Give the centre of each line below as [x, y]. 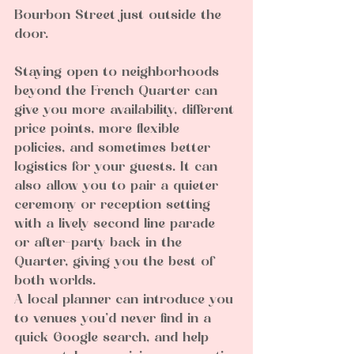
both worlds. [55, 282]
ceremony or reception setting [115, 206]
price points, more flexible [99, 130]
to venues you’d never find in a [115, 320]
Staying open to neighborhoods [119, 73]
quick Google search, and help [114, 339]
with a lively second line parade [117, 225]
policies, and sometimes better [115, 149]
